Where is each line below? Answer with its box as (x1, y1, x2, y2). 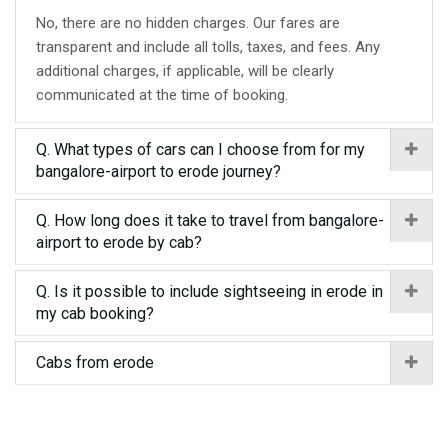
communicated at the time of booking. (36, 86, 288, 104)
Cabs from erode (36, 353, 154, 372)
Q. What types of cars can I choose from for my (36, 140, 365, 159)
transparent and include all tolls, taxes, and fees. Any (36, 38, 380, 56)
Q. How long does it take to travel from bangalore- (36, 211, 384, 230)
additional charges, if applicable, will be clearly (36, 62, 334, 80)
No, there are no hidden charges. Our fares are (36, 14, 340, 32)
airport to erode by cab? (36, 233, 202, 252)
